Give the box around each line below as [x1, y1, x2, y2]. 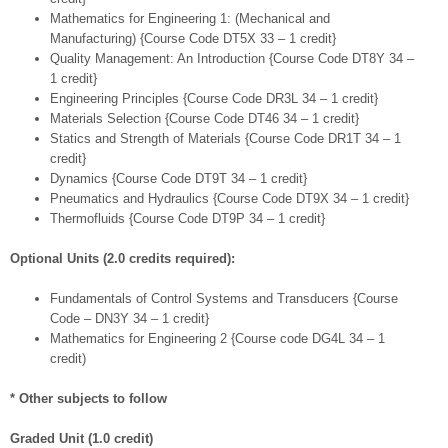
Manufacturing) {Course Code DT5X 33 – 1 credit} [50, 31, 336, 47]
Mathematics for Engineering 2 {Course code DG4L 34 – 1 [50, 331, 385, 347]
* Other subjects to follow [10, 391, 167, 407]
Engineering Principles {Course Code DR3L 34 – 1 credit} [50, 91, 378, 107]
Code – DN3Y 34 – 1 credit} [50, 311, 209, 327]
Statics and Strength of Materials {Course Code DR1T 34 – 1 [50, 131, 401, 147]
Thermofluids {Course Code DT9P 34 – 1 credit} [50, 211, 325, 227]
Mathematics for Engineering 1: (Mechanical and [50, 11, 330, 27]
